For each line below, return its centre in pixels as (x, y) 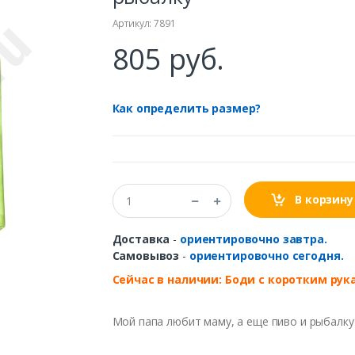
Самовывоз (146, 255)
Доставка (141, 239)
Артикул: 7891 (144, 24)
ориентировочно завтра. (253, 239)
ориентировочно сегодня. (266, 255)
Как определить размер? (187, 109)
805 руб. (168, 59)
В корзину (323, 199)
